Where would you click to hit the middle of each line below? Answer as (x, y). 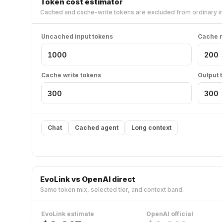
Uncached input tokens (77, 36)
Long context (151, 128)
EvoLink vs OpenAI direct (88, 179)
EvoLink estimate (68, 214)
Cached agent (97, 128)
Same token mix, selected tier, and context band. (112, 190)
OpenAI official (169, 214)
